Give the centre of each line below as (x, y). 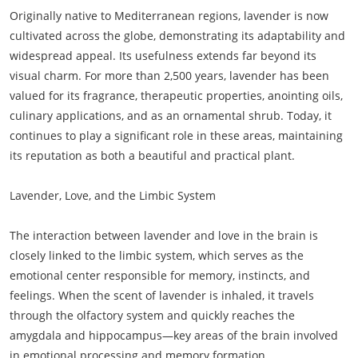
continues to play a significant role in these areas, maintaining (176, 135)
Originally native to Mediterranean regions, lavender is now (169, 16)
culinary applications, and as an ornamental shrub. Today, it (171, 115)
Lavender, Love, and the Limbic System (113, 195)
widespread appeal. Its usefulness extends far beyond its (163, 56)
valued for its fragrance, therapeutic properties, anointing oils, (176, 95)
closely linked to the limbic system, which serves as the (157, 255)
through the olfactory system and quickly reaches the (152, 315)
